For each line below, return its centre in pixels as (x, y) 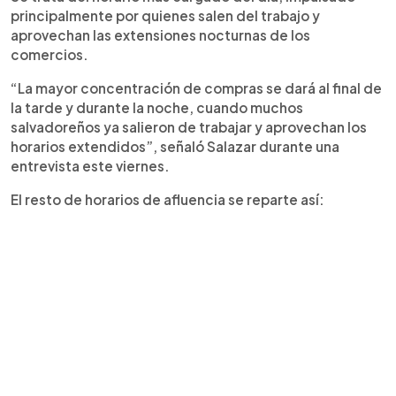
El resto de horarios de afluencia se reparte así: (168, 199)
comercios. (49, 54)
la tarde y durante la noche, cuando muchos (157, 107)
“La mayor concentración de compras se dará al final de (196, 88)
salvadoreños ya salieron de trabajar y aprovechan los (189, 127)
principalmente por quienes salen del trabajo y (165, 15)
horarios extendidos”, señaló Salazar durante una (175, 146)
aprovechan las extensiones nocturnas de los (160, 35)
